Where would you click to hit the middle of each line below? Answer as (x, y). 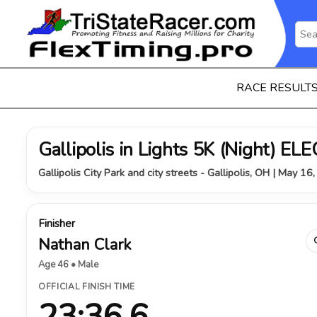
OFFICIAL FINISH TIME (87, 287)
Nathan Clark (85, 245)
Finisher (57, 224)
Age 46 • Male (68, 265)
